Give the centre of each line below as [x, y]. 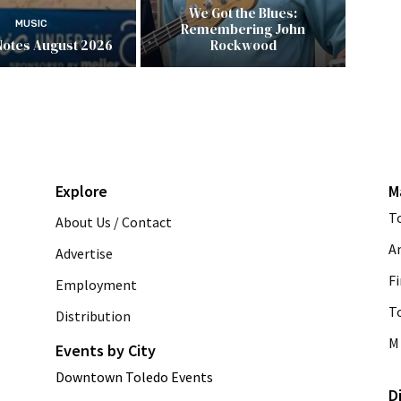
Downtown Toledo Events [134, 377]
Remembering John [243, 29]
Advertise [84, 253]
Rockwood [243, 45]
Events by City [106, 351]
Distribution [93, 316]
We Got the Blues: [243, 13]
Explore [81, 191]
